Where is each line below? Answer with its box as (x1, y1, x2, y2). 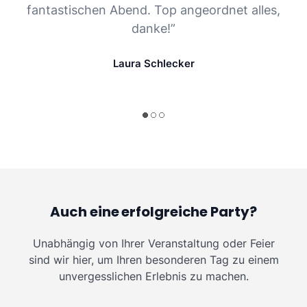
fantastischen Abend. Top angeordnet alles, (27, 3, 280, 18)
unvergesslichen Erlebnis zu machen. (58, 269, 249, 284)
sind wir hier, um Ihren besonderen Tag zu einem (28, 253, 279, 267)
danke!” (132, 21, 175, 36)
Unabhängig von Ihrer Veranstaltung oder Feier (32, 236, 275, 251)
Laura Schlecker (112, 57, 195, 71)
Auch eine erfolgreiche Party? (50, 202, 257, 222)
